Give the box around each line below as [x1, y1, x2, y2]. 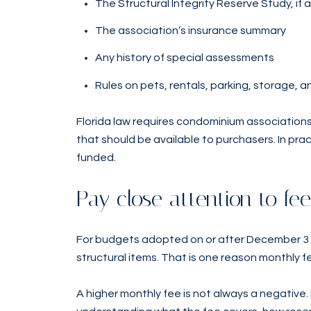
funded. [76, 152, 116, 164]
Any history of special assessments [94, 52, 274, 64]
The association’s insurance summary [94, 25, 286, 37]
